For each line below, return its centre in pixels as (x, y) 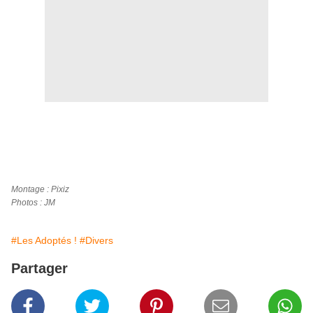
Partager (39, 269)
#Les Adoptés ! (44, 241)
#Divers (96, 241)
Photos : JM (33, 203)
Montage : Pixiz (40, 190)
